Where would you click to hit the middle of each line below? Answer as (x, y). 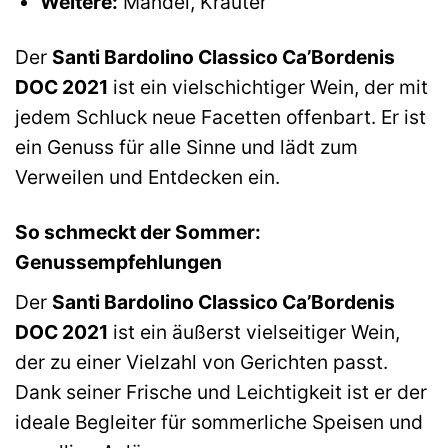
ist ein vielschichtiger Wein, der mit (268, 87)
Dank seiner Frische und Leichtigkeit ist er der (221, 391)
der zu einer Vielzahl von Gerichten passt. (201, 361)
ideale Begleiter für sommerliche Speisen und (219, 421)
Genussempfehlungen (118, 262)
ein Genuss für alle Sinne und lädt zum (186, 147)
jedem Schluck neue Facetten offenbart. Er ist (220, 117)
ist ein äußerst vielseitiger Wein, (254, 331)
